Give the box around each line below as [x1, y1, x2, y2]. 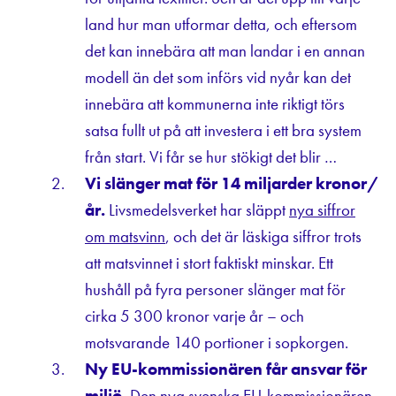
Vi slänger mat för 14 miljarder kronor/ [85, 171, 378, 194]
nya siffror [289, 198, 355, 221]
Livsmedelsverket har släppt [109, 198, 289, 221]
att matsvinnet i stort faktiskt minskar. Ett [85, 251, 333, 274]
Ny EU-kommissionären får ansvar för [85, 357, 367, 380]
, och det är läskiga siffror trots [165, 225, 362, 247]
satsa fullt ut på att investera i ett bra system [85, 118, 362, 141]
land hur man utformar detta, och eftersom [85, 12, 357, 35]
